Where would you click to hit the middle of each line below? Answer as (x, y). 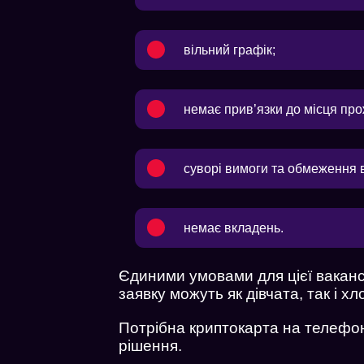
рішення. (151, 345)
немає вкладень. (234, 227)
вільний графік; (230, 50)
